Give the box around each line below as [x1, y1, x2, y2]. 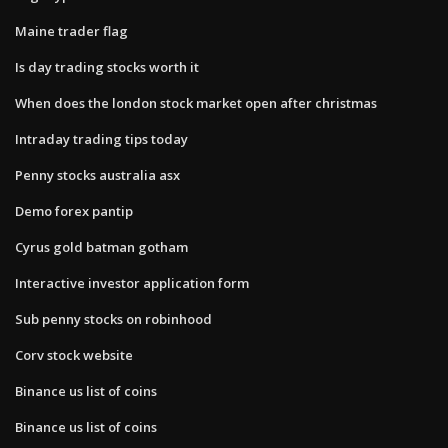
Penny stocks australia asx [15, 165, 180, 184]
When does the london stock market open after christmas [15, 93, 377, 112]
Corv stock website [15, 345, 133, 364]
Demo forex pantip [15, 201, 133, 220]
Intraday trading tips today [15, 129, 188, 148]
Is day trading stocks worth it [15, 57, 199, 76]
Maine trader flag [15, 21, 128, 40]
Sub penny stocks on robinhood [15, 309, 212, 328]
